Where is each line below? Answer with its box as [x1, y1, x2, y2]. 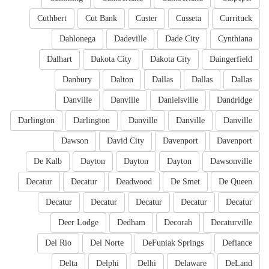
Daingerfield [210, 55, 252, 64]
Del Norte [90, 238, 124, 248]
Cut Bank [85, 14, 117, 23]
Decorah [164, 218, 192, 228]
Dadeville [114, 34, 147, 44]
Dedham [117, 218, 145, 228]
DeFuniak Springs [142, 238, 204, 248]
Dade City [165, 34, 199, 44]
